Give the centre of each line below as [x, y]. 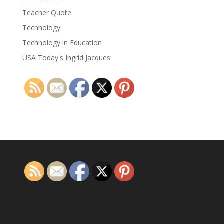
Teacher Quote [47, 13]
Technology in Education [62, 43]
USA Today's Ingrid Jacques [66, 58]
